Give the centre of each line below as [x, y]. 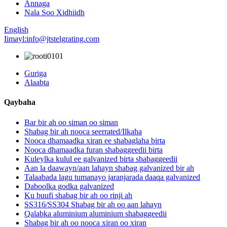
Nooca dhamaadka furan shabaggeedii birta [93, 149]
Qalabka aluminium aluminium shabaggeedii [96, 213]
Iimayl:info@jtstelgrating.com [52, 39]
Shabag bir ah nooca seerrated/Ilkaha [83, 131]
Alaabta [37, 82]
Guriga [35, 73]
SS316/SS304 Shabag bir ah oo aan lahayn [93, 204]
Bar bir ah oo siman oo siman [71, 122]
